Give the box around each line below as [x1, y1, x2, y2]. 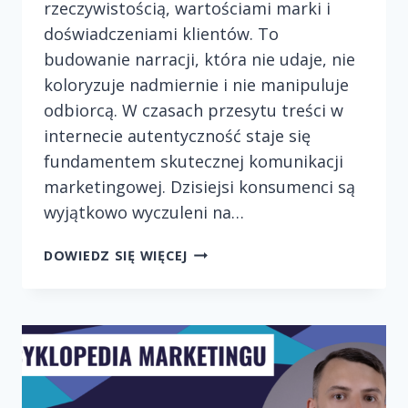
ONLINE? [186, 388, 249, 406]
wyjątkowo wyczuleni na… [44, 200, 244, 223]
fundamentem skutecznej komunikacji [44, 149, 343, 172]
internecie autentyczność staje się [44, 124, 311, 147]
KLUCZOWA [186, 304, 267, 322]
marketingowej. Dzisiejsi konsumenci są [44, 175, 355, 198]
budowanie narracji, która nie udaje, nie [44, 47, 355, 70]
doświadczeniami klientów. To [44, 22, 279, 45]
